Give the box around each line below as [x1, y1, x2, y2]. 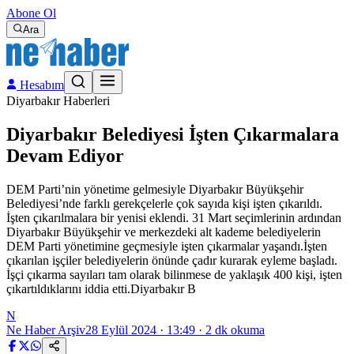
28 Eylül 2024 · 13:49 [85, 322, 195, 337]
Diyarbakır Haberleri [6, 94, 110, 107]
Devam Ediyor [6, 145, 124, 166]
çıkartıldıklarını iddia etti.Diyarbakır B [6, 281, 196, 296]
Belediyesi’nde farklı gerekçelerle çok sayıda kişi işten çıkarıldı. [6, 196, 322, 210]
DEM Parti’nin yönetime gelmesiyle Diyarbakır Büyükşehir [6, 182, 303, 196]
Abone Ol [6, 6, 56, 20]
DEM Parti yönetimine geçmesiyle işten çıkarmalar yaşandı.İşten [6, 239, 327, 253]
